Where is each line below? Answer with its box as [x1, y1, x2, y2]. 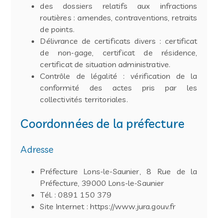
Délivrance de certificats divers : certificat [40, 36, 198, 46]
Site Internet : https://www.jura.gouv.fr [40, 201, 176, 211]
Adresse [20, 143, 54, 155]
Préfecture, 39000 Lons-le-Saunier [40, 178, 164, 188]
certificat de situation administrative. [40, 59, 171, 69]
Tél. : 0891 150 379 [40, 189, 112, 200]
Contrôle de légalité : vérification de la [40, 71, 198, 81]
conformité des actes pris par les [40, 82, 198, 92]
